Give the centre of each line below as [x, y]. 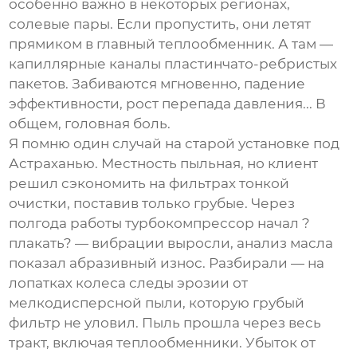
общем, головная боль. [90, 124]
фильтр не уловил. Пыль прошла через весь [165, 323]
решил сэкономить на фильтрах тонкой [149, 184]
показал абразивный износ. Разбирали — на [167, 263]
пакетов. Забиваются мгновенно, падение [157, 84]
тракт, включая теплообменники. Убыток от [163, 343]
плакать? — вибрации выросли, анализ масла [171, 243]
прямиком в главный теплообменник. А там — [171, 44]
